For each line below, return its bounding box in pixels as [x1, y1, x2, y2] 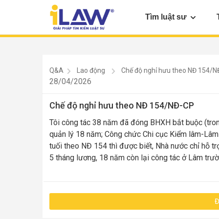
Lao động [76, 66, 107, 74]
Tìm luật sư [145, 12, 187, 21]
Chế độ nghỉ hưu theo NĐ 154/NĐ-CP [49, 100, 194, 110]
